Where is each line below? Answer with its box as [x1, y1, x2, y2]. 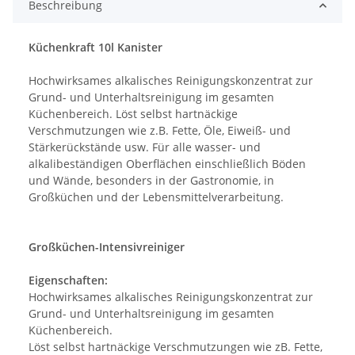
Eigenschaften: [29, 273, 108, 288]
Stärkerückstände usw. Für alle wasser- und [29, 139, 261, 155]
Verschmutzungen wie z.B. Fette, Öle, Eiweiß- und [29, 123, 291, 139]
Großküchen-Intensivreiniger [29, 239, 185, 255]
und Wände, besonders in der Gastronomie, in [29, 173, 274, 189]
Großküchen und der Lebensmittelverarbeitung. [29, 189, 284, 205]
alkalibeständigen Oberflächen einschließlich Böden [29, 156, 306, 172]
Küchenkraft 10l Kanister [29, 40, 162, 55]
